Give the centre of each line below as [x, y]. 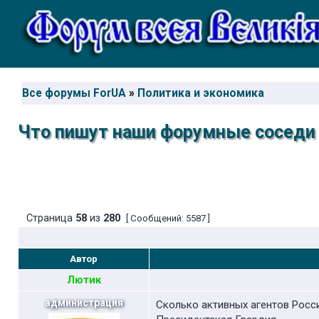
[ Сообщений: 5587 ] [168, 218]
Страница [49, 218]
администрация [84, 303]
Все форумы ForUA [74, 93]
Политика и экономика [201, 93]
